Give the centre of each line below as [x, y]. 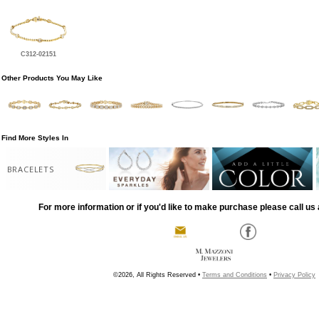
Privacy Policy [294, 275]
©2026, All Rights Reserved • [158, 275]
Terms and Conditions [235, 275]
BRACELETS [30, 169]
